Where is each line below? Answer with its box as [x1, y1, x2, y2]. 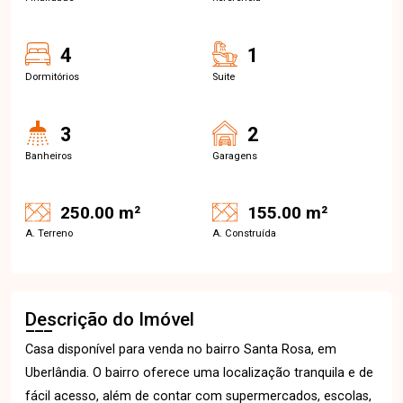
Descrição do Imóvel [25, 309, 194, 330]
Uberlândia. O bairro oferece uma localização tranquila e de [25, 365, 373, 381]
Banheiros [25, 149, 72, 162]
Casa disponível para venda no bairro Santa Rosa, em [25, 342, 336, 357]
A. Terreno [25, 228, 73, 239]
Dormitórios [25, 70, 79, 83]
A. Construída [212, 228, 276, 239]
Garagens [212, 149, 257, 162]
